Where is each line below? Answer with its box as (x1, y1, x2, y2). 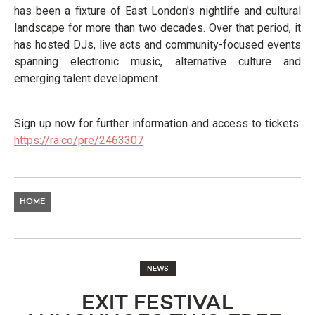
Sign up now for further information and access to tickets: (14, 116, 301, 130)
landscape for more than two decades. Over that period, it (14, 20, 301, 34)
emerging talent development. (14, 71, 160, 85)
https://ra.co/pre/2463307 (14, 133, 143, 147)
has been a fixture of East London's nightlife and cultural (14, 4, 301, 18)
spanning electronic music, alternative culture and (14, 54, 301, 68)
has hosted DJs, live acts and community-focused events (14, 37, 301, 51)
